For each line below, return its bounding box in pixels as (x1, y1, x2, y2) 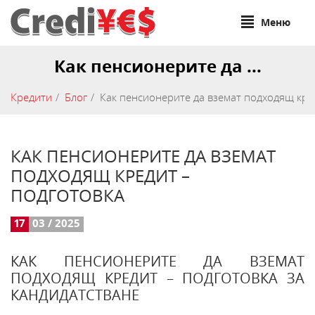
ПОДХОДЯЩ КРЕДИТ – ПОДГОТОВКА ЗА (11, 269, 304, 288)
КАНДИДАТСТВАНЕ (11, 285, 139, 304)
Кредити (11, 90, 52, 104)
